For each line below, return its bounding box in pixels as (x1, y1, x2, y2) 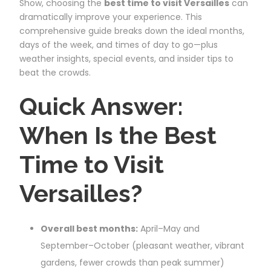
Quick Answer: (19, 91, 183, 120)
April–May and (138, 222, 200, 235)
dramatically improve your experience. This (19, 10, 202, 23)
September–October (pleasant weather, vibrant (41, 239, 244, 252)
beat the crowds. (19, 66, 91, 79)
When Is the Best (19, 120, 217, 149)
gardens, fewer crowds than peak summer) (41, 256, 224, 269)
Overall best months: (41, 222, 138, 235)
